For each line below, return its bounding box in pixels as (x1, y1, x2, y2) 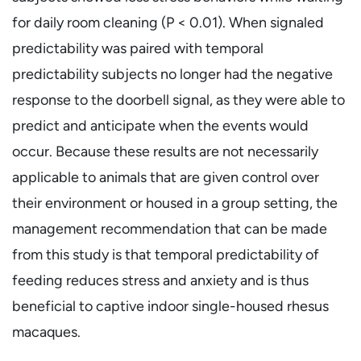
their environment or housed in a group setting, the (12, 194, 338, 211)
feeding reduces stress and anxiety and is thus (12, 272, 309, 288)
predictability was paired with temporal (12, 39, 263, 56)
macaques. (12, 323, 81, 340)
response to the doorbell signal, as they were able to (12, 91, 345, 108)
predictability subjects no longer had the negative (12, 65, 333, 82)
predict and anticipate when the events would (12, 117, 309, 134)
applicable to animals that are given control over (12, 168, 319, 185)
